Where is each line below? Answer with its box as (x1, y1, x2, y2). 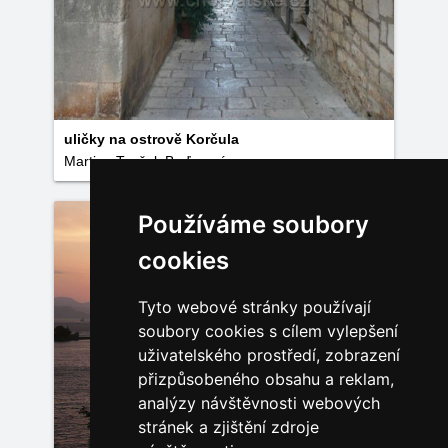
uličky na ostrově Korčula (64, 131, 239, 147)
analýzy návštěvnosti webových (137, 393, 380, 413)
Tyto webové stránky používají (137, 297, 371, 317)
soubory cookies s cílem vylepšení (137, 321, 398, 341)
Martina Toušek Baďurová (64, 153, 227, 169)
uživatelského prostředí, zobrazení (137, 345, 400, 365)
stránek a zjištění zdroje (137, 417, 319, 437)
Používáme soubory (137, 210, 369, 239)
